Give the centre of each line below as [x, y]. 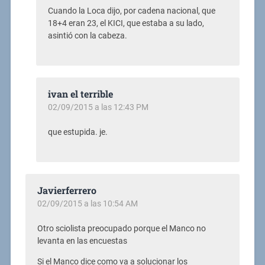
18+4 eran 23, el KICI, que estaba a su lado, [126, 23]
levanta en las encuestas [82, 241]
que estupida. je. [77, 132]
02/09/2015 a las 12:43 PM [98, 107]
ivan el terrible [80, 93]
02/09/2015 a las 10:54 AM [87, 203]
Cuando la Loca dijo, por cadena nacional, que [131, 11]
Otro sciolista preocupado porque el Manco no [121, 228]
